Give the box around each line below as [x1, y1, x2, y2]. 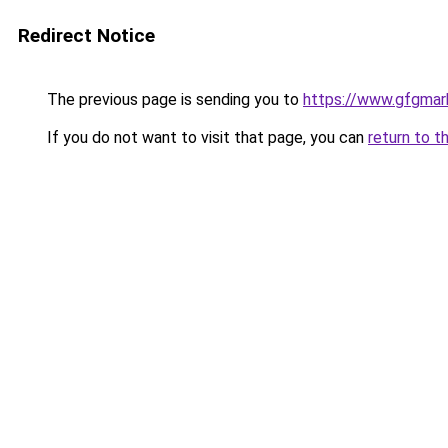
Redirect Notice [18, 24, 155, 47]
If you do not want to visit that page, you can [43, 128, 368, 147]
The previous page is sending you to [43, 90, 303, 109]
